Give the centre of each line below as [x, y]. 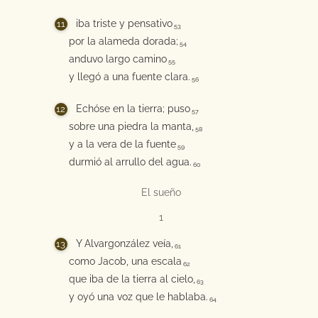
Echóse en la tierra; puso [133, 109]
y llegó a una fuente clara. [129, 77]
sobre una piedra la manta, [131, 126]
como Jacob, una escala [125, 261]
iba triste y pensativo [124, 23]
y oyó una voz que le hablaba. [138, 297]
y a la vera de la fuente [122, 144]
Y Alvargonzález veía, [124, 243]
